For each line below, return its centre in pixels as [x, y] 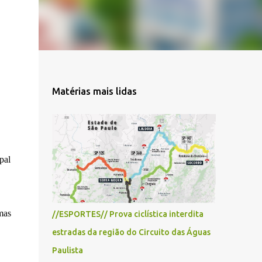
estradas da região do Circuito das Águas [131, 232]
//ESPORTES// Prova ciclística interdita [127, 214]
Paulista [67, 250]
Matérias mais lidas [94, 91]
